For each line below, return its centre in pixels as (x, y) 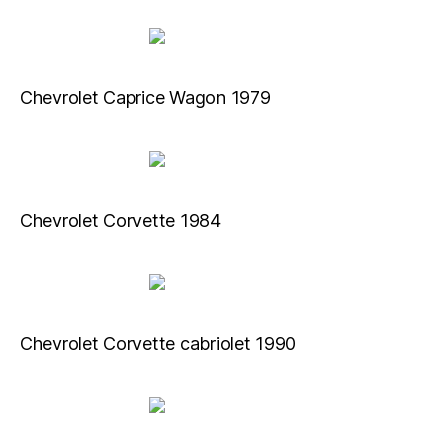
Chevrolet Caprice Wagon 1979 (145, 97)
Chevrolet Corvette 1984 (120, 220)
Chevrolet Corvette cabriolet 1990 (158, 343)
